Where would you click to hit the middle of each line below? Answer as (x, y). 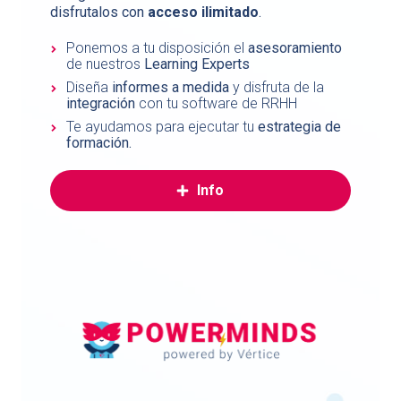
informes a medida (171, 88)
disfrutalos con (99, 13)
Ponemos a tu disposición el (158, 48)
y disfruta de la (277, 88)
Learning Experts (197, 64)
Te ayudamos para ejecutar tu (162, 127)
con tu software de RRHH (217, 104)
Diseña (90, 88)
